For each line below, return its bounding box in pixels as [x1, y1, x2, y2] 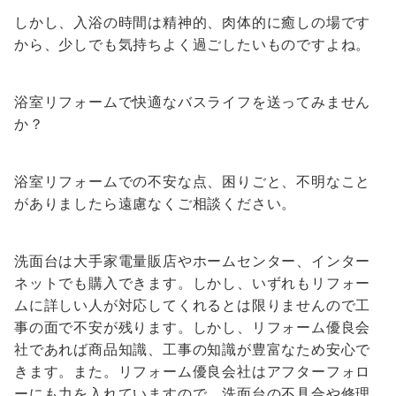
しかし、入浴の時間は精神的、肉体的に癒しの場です [14, 13, 371, 32]
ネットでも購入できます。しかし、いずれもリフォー [14, 274, 371, 293]
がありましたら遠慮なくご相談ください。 [14, 194, 297, 213]
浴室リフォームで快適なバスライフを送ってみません [14, 93, 371, 111]
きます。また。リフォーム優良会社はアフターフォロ [14, 362, 371, 381]
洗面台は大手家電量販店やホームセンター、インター [14, 252, 371, 270]
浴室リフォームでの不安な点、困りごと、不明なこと [14, 172, 371, 191]
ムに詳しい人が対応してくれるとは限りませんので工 [14, 296, 371, 315]
